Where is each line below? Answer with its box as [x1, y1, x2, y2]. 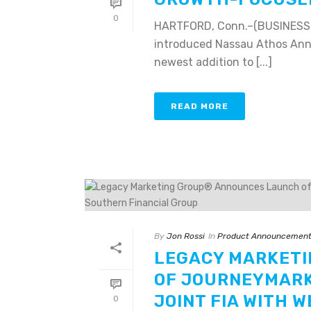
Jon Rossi [167, 230, 205, 241]
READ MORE [171, 101, 228, 111]
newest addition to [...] [154, 55, 272, 69]
